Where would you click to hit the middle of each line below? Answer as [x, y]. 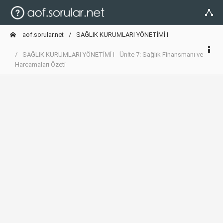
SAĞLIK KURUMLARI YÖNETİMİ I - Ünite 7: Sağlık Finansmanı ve [113, 55]
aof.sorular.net [42, 35]
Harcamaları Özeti [40, 64]
